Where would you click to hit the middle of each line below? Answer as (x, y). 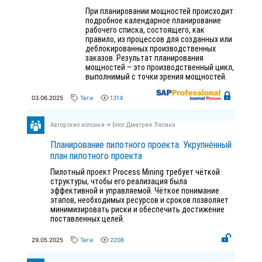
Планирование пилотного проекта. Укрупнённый (141, 145)
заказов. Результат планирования (144, 58)
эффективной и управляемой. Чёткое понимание (135, 191)
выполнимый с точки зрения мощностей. (156, 77)
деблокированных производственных (151, 49)
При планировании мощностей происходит (159, 11)
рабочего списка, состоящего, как (145, 30)
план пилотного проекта (96, 156)
